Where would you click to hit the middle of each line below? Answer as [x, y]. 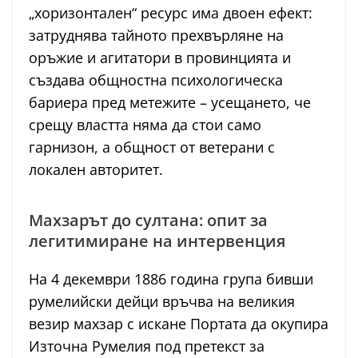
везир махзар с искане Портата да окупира [179, 324]
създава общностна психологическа [156, 80]
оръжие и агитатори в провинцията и [160, 58]
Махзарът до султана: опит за [148, 221]
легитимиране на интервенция [157, 241]
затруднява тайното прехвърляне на [156, 36]
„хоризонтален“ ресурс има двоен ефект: [171, 13]
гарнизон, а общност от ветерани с [152, 147]
